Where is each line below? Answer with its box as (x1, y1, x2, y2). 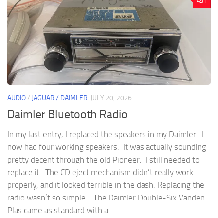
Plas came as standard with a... (7, 205, 114, 216)
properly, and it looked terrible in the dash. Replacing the (7, 180, 204, 190)
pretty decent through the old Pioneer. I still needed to (7, 155, 200, 165)
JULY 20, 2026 (91, 93, 132, 102)
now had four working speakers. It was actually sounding (7, 142, 206, 152)
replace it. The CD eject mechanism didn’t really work (7, 167, 193, 178)
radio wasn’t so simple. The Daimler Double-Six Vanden (7, 193, 205, 203)
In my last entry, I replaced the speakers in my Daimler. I (7, 129, 204, 140)
